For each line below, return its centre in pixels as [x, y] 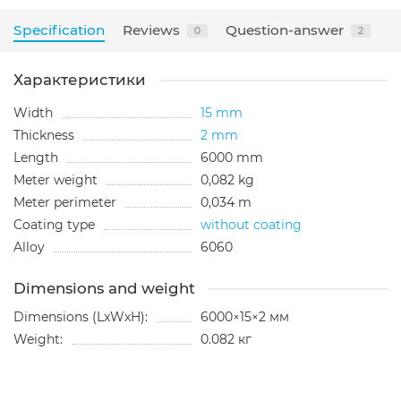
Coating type [54, 225]
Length [36, 158]
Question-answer [285, 30]
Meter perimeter [65, 203]
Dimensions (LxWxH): [81, 317]
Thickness [44, 136]
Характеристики [80, 80]
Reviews [151, 30]
